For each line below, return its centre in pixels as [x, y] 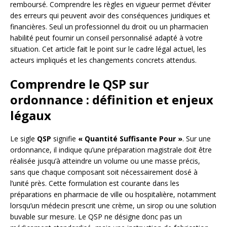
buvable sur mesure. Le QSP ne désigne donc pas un [96, 217]
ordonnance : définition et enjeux [112, 100]
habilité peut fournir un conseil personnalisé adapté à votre [106, 38]
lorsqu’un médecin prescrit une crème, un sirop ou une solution [113, 206]
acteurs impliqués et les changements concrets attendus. [103, 60]
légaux [31, 116]
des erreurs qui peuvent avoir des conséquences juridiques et [110, 16]
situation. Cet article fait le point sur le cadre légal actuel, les [108, 49]
